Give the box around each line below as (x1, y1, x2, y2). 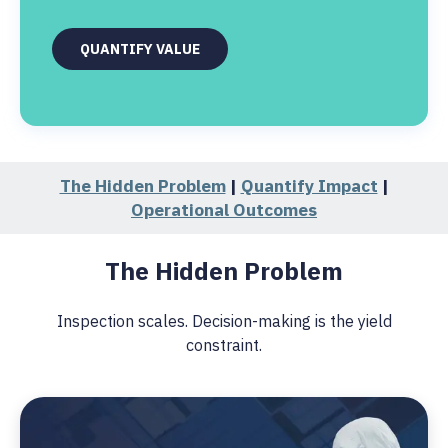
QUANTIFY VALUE (80, 40, 200, 58)
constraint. (186, 335, 262, 355)
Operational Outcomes (131, 198, 317, 221)
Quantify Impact (240, 174, 378, 197)
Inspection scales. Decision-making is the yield (56, 311, 392, 331)
